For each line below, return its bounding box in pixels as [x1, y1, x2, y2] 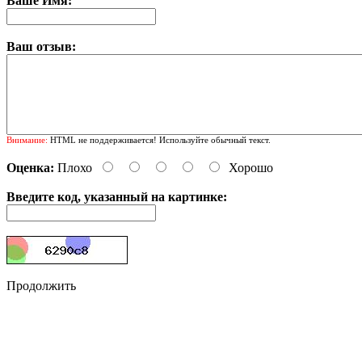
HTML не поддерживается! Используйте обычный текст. [48, 134, 271, 145]
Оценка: [6, 160, 54, 175]
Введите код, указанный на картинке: [6, 189, 227, 204]
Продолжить [6, 278, 76, 293]
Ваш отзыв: [6, 39, 76, 53]
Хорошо [229, 160, 273, 175]
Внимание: [6, 134, 48, 145]
